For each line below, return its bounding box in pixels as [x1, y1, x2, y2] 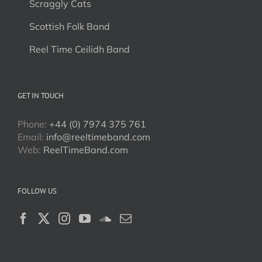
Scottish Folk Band [29, 20, 110, 32]
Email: [18, 131, 46, 143]
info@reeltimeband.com [46, 131, 150, 143]
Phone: [18, 118, 49, 130]
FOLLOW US [18, 186, 57, 196]
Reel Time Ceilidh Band [29, 43, 130, 55]
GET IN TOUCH [18, 91, 64, 101]
